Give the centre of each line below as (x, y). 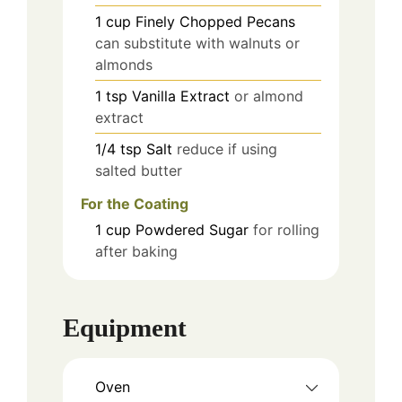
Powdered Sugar (192, 230)
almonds (124, 65)
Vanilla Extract (181, 96)
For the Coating (135, 204)
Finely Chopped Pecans (215, 22)
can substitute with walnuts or (197, 44)
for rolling (286, 230)
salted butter (139, 171)
